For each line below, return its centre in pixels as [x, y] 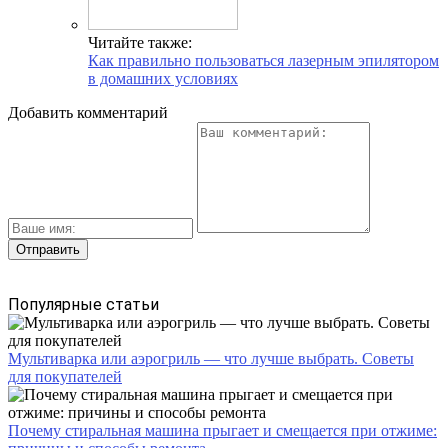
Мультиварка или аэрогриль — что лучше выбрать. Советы [211, 358]
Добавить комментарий [88, 112]
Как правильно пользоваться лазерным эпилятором [263, 60]
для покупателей [65, 376]
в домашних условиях [163, 78]
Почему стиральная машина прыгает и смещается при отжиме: [222, 430]
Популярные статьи [83, 304]
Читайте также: [140, 42]
